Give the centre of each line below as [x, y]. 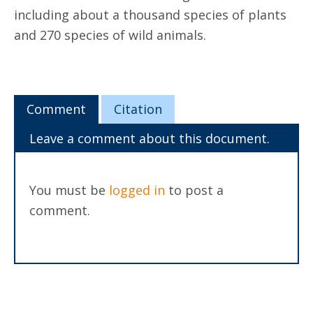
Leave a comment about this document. [150, 138]
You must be [69, 190]
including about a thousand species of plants [150, 15]
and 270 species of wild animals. [110, 35]
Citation [138, 109]
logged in [137, 190]
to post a [194, 190]
